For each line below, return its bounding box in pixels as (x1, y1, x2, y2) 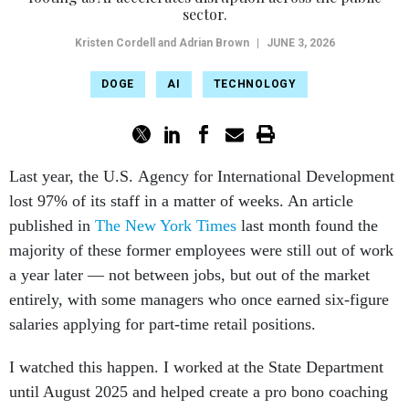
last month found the (236, 216, 378, 236)
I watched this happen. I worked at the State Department (9, 358, 383, 377)
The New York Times (95, 216, 236, 236)
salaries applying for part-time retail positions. (9, 315, 316, 334)
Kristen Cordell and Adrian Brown (74, 37, 249, 50)
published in (9, 216, 95, 236)
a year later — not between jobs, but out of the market (9, 266, 370, 285)
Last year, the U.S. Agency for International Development (9, 167, 394, 186)
